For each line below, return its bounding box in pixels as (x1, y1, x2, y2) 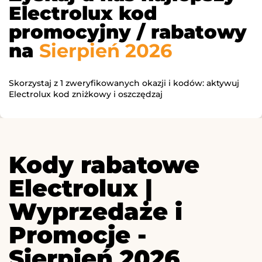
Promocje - (9, 220, 147, 250)
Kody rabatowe (9, 150, 199, 180)
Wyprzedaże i (9, 197, 182, 226)
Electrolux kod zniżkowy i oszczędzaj (9, 89, 163, 100)
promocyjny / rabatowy (9, 20, 247, 44)
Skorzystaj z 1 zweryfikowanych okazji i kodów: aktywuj (9, 78, 239, 89)
